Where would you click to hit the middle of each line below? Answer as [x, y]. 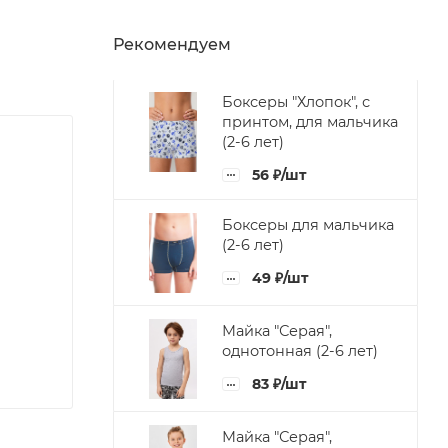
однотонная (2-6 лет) [300, 351]
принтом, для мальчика [310, 121]
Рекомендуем [172, 44]
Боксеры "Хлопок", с [296, 101]
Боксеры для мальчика [308, 225]
